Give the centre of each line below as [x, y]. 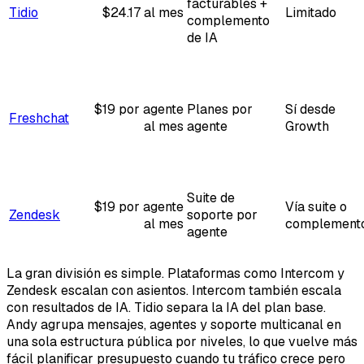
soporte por [222, 214]
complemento [228, 20]
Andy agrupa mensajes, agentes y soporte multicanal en [174, 324]
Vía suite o [316, 206]
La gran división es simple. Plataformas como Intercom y [175, 273]
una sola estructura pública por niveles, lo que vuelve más [182, 341]
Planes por [220, 109]
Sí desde [310, 109]
